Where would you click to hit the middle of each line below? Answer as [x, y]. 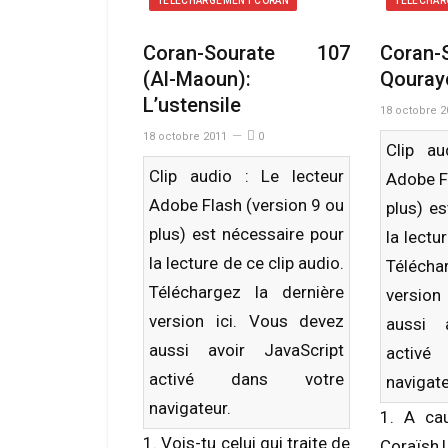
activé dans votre [247, 379]
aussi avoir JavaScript [247, 350]
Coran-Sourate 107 [247, 53]
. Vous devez [288, 321]
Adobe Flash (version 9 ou [247, 205]
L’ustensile [192, 105]
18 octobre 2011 [185, 136]
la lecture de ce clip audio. [247, 263]
